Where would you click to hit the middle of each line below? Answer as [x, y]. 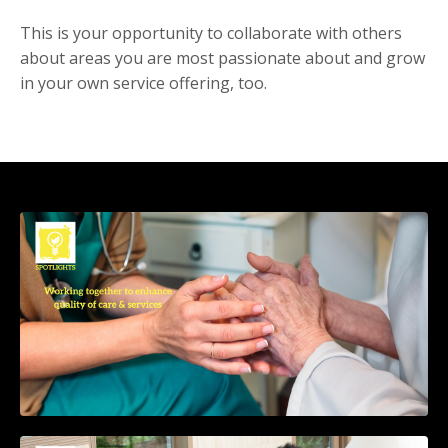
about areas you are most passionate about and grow [222, 58]
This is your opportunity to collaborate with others [211, 33]
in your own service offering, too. [143, 83]
